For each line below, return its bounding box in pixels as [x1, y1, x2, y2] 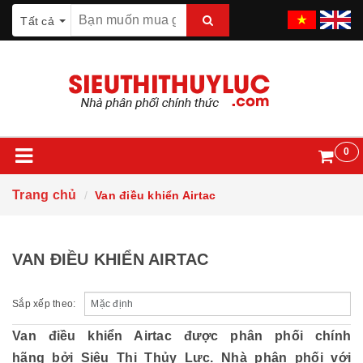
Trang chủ [12, 188, 77, 202]
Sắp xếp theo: [12, 298, 76, 310]
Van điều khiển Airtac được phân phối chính [12, 329, 351, 343]
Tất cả [20, 15, 54, 28]
